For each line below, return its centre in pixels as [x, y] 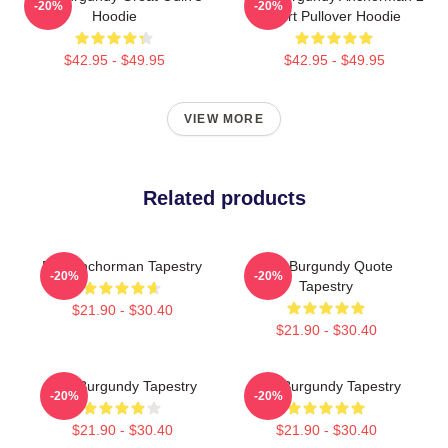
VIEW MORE [224, 118]
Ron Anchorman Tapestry [122, 265]
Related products [224, 197]
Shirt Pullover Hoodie [334, 15]
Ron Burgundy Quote [326, 265]
